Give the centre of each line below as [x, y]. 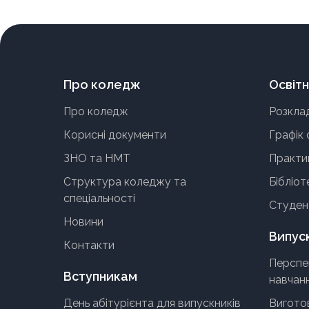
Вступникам [100, 276]
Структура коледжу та [125, 182]
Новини [83, 222]
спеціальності [99, 198]
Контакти [89, 245]
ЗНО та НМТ [97, 158]
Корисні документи [115, 135]
